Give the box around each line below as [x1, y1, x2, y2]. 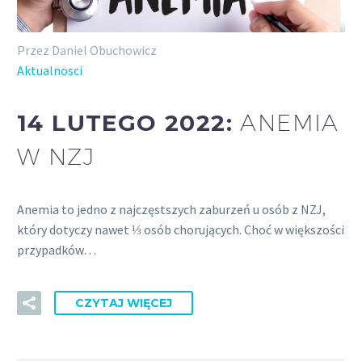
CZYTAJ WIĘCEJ [75, 295, 172, 310]
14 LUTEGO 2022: [17, 109, 241, 137]
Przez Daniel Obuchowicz [17, 41, 157, 58]
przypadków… [17, 242, 96, 258]
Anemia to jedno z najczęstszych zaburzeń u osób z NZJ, [17, 201, 326, 217]
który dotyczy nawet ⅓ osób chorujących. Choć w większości [17, 221, 344, 238]
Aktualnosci [17, 61, 82, 78]
